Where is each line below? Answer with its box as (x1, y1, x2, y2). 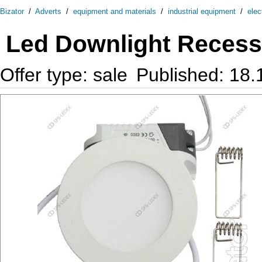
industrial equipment (168, 7, 236, 16)
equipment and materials (73, 7, 156, 16)
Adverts (35, 7, 61, 16)
